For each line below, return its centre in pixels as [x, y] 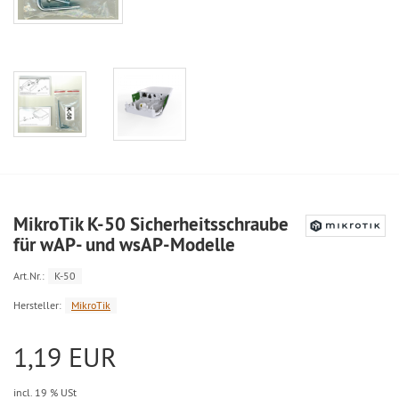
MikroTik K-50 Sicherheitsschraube [151, 224]
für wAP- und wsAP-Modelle [124, 245]
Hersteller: [37, 305]
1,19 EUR [65, 358]
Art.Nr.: [29, 276]
